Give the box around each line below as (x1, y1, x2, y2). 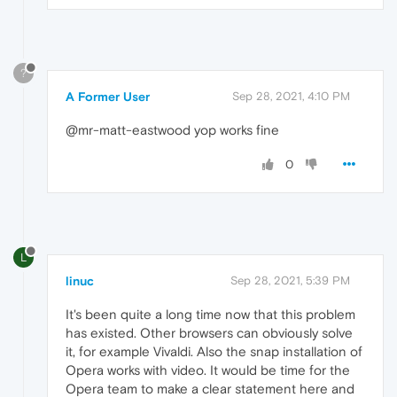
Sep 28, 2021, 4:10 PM (232, 90, 350, 104)
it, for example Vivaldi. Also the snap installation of (66, 344, 362, 360)
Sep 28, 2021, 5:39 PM (230, 274, 350, 288)
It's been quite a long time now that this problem (66, 307, 355, 323)
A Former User (66, 90, 150, 105)
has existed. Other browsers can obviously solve (66, 325, 353, 341)
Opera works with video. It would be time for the (66, 362, 350, 378)
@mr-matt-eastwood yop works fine (66, 122, 279, 138)
